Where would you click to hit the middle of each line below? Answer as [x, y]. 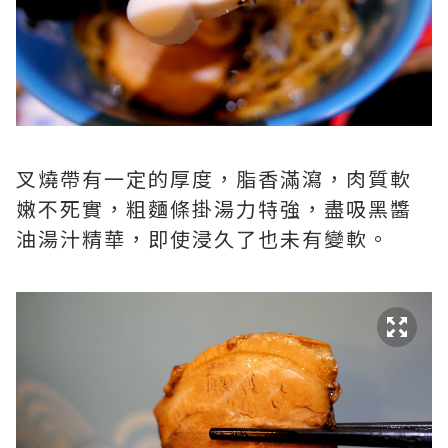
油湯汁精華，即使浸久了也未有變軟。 [203, 239]
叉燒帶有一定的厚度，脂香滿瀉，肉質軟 [214, 179]
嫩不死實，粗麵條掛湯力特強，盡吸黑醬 [214, 209]
